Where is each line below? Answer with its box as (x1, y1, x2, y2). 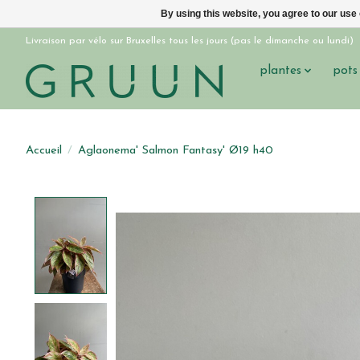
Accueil (26, 144, 62, 157)
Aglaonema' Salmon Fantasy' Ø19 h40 (77, 144, 273, 157)
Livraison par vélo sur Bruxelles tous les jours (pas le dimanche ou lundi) (26, 35, 354, 46)
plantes (260, 63, 302, 77)
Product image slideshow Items (116, 197, 309, 211)
